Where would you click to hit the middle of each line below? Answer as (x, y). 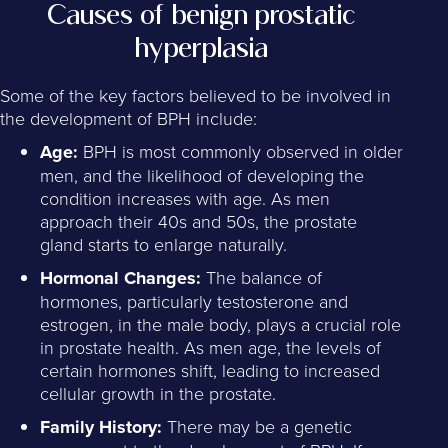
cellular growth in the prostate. (158, 393)
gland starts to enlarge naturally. (163, 244)
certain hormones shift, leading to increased (210, 370)
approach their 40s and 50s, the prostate (198, 221)
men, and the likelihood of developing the (202, 175)
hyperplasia (202, 47)
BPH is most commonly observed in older (240, 151)
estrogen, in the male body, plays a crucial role (220, 324)
